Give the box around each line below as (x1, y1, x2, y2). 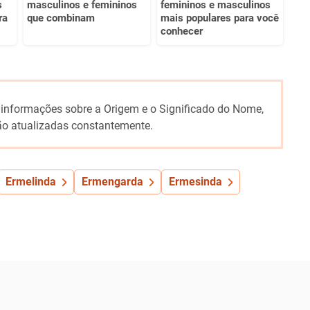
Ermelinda (5, 174, 56, 188)
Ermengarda (81, 174, 143, 188)
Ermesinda (168, 174, 222, 188)
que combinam (27, 11, 95, 24)
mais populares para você (160, 11, 279, 24)
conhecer (160, 24, 203, 37)
